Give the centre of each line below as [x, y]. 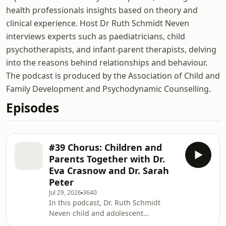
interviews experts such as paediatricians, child [96, 36]
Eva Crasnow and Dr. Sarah [109, 171]
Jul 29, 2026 [65, 192]
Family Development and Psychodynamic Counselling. [108, 89]
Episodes [33, 108]
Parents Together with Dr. [107, 159]
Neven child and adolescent [96, 213]
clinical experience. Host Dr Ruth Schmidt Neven [98, 23]
